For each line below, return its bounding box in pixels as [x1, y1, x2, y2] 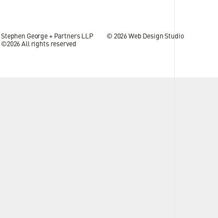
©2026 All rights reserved [1, 41, 76, 48]
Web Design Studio [128, 33, 184, 40]
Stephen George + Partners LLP [1, 33, 93, 40]
